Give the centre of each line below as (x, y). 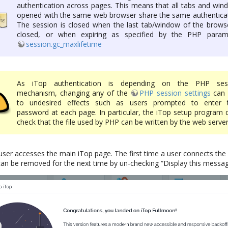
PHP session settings (175, 93)
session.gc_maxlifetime (64, 44)
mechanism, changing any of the (74, 93)
